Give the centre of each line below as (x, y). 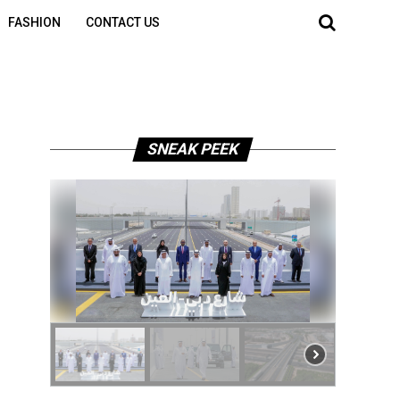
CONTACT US (123, 22)
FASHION (34, 22)
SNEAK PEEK (193, 149)
